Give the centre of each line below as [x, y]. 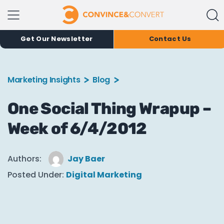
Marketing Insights [44, 80]
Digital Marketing [104, 175]
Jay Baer [86, 159]
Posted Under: [36, 175]
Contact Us [170, 39]
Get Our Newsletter [57, 39]
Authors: [24, 159]
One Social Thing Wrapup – [109, 108]
